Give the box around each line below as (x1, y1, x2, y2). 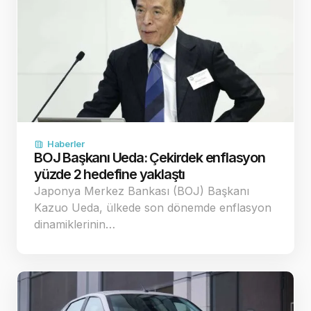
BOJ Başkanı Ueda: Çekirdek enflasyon (34, 149, 265, 167)
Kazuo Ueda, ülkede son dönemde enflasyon (34, 201, 271, 215)
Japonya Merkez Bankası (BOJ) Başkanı (34, 184, 249, 199)
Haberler (47, 138, 85, 150)
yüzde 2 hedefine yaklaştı (34, 166, 185, 183)
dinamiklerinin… (34, 217, 115, 232)
